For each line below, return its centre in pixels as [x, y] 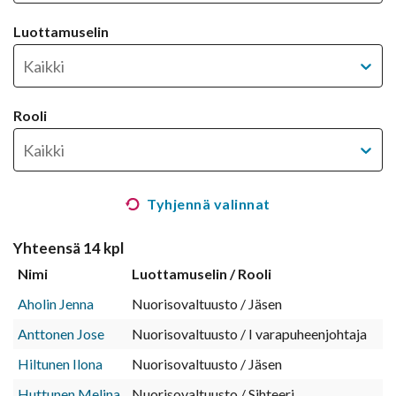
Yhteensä [47, 248]
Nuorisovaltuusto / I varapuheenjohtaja [249, 334]
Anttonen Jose [61, 334]
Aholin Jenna [56, 304]
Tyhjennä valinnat [209, 204]
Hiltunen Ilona [60, 364]
